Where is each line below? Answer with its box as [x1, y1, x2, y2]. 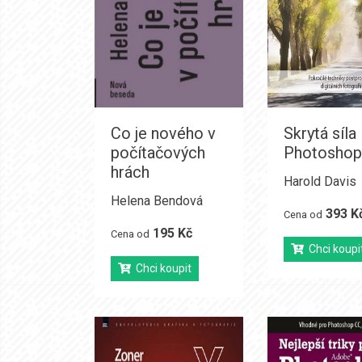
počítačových [111, 143, 205, 162]
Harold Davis [283, 174, 356, 189]
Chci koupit [131, 262, 192, 275]
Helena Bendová [111, 193, 203, 208]
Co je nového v [111, 124, 216, 143]
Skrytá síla [283, 124, 356, 143]
